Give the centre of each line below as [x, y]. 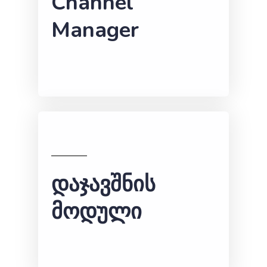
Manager [95, 30]
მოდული [97, 212]
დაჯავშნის [103, 184]
